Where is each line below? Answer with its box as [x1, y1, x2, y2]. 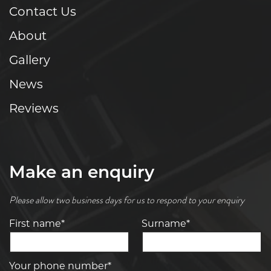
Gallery [9, 54, 50, 67]
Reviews [9, 103, 59, 116]
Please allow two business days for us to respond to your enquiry [9, 193, 244, 207]
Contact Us [9, 6, 76, 19]
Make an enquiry [9, 165, 154, 182]
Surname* [142, 219, 190, 229]
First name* [9, 219, 65, 229]
